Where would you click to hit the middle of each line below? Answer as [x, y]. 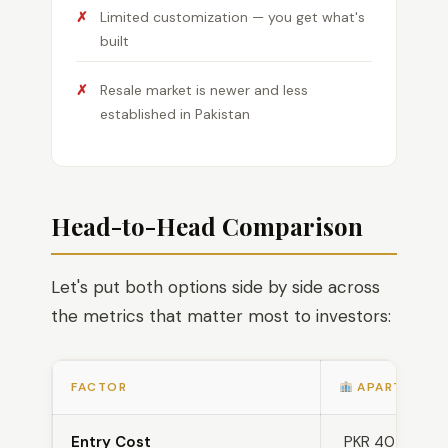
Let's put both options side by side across [215, 287]
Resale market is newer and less [204, 90]
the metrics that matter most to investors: [221, 316]
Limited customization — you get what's [232, 17]
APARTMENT [397, 387]
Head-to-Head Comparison [207, 226]
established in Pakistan [175, 114]
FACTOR [99, 387]
